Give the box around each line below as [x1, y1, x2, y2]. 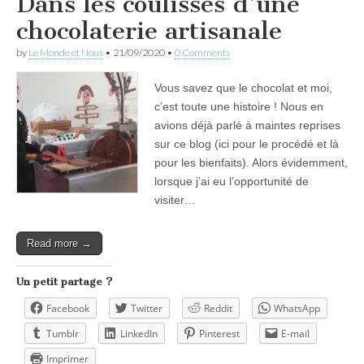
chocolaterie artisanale [16, 15, 282, 45]
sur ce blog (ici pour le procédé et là [154, 136, 339, 150]
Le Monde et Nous [28, 45, 103, 58]
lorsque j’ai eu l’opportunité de [154, 174, 309, 188]
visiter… [154, 193, 196, 206]
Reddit [204, 301, 232, 315]
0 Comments [175, 45, 230, 58]
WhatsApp [274, 301, 320, 315]
